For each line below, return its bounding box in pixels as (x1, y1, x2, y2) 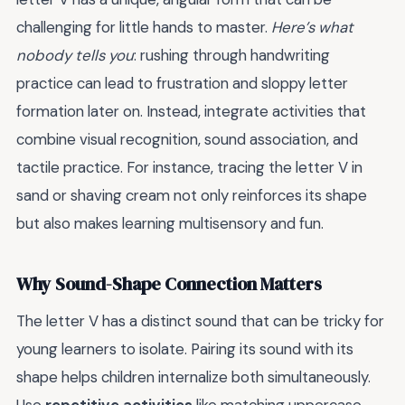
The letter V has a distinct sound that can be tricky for (16, 311, 384, 332)
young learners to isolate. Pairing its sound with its (16, 339, 353, 360)
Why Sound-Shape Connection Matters (16, 271, 322, 297)
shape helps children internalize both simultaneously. (16, 367, 371, 388)
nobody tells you (16, 45, 134, 66)
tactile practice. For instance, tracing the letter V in (16, 157, 363, 178)
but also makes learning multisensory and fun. (16, 213, 324, 234)
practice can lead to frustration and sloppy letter (16, 73, 348, 94)
